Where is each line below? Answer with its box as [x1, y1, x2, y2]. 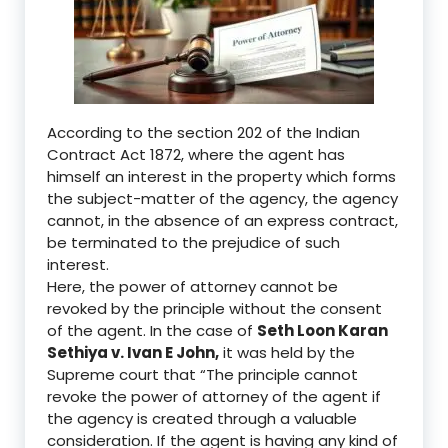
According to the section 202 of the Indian [47, 121, 360, 143]
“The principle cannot [200, 363, 358, 385]
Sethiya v [47, 341, 120, 363]
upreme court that [56, 363, 200, 385]
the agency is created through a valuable [47, 407, 357, 429]
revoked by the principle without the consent [47, 297, 382, 319]
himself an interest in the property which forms [47, 165, 396, 187]
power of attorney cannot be [119, 275, 338, 297]
